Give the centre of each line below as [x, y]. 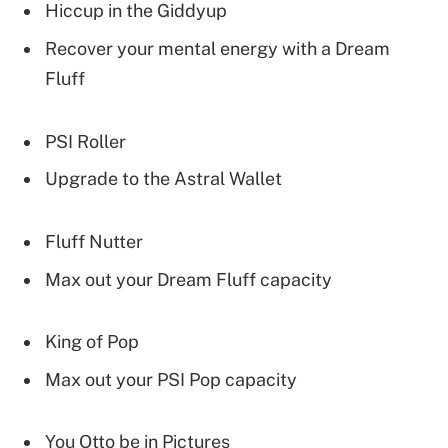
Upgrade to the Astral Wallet [163, 179]
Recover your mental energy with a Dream [217, 49]
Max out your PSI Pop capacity [171, 380]
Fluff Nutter [94, 241]
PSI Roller [85, 141]
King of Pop [92, 342]
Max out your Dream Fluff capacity [188, 279]
